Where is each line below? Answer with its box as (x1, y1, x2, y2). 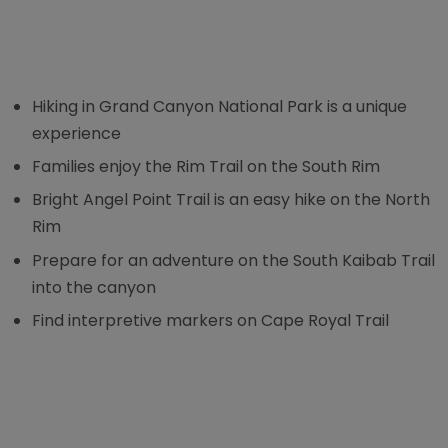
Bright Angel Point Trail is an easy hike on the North (32, 188, 431, 212)
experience (32, 121, 122, 145)
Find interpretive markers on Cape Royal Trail (32, 309, 390, 333)
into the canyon (32, 275, 157, 299)
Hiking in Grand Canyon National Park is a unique (32, 94, 408, 118)
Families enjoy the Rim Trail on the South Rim (32, 155, 381, 178)
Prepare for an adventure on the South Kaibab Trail (32, 248, 436, 272)
